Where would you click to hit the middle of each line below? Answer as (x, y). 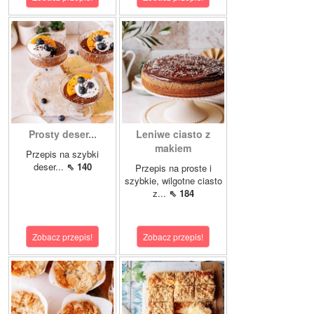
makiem (173, 148)
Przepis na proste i (173, 168)
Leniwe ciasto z (173, 134)
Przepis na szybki (62, 154)
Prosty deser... (62, 134)
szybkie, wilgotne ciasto (173, 180)
